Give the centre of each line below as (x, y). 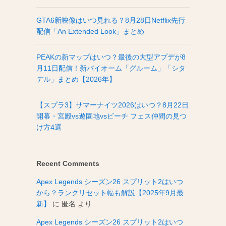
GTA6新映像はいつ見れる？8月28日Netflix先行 (111, 20)
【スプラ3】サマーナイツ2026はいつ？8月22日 (112, 105)
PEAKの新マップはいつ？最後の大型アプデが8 (111, 57)
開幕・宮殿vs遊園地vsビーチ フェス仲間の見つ (111, 116)
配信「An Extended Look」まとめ (90, 31)
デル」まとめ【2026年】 (76, 79)
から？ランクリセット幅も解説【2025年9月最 (110, 193)
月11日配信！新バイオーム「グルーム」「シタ (111, 68)
